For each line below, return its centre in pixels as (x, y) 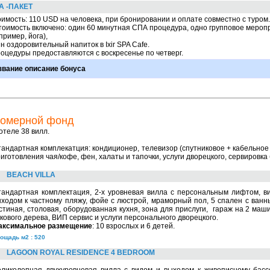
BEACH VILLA (31, 175)
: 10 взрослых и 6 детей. (133, 226)
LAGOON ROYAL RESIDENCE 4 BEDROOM (81, 253)
